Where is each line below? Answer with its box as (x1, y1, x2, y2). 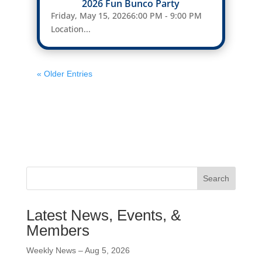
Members (26, 222, 89, 240)
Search (203, 174, 230, 184)
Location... (50, 23, 91, 35)
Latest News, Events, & (26, 206, 181, 225)
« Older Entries (36, 69, 92, 79)
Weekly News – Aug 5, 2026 (26, 246, 130, 256)
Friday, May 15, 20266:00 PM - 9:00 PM (50, 10, 202, 22)
